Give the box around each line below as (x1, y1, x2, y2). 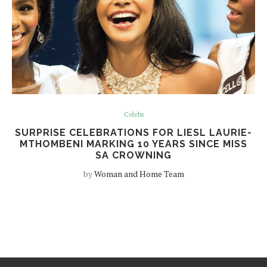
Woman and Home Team (94, 168, 184, 179)
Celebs (123, 110, 144, 119)
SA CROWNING (95, 150, 172, 161)
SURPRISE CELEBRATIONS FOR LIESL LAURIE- (15, 127, 252, 138)
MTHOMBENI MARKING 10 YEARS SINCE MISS (20, 138, 247, 150)
